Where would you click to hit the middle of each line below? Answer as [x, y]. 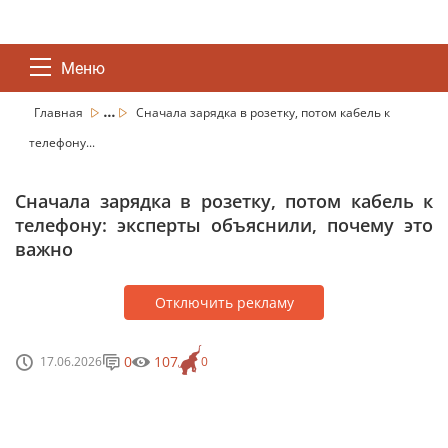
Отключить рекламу [224, 302]
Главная [60, 112]
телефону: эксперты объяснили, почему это [224, 225]
